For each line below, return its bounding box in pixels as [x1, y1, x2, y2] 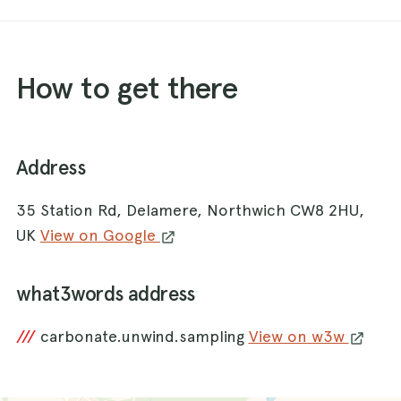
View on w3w [248, 327, 349, 346]
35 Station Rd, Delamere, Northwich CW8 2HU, [16, 200, 364, 220]
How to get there [16, 70, 238, 107]
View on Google [40, 226, 160, 245]
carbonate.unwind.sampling [39, 327, 249, 346]
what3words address [16, 282, 195, 307]
